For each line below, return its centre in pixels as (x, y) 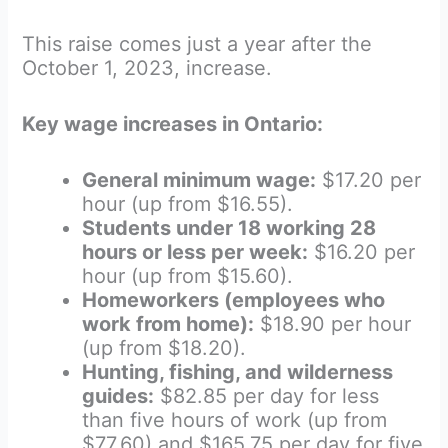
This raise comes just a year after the (197, 43)
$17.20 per (369, 179)
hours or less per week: (195, 251)
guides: (118, 395)
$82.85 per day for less (267, 395)
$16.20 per (362, 251)
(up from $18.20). (164, 347)
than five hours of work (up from (235, 419)
